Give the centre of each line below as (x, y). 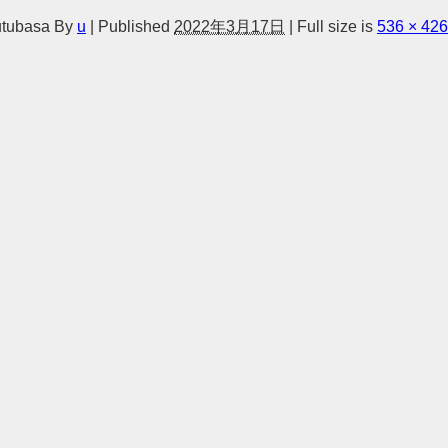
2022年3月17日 (229, 26)
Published (134, 26)
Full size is (335, 26)
